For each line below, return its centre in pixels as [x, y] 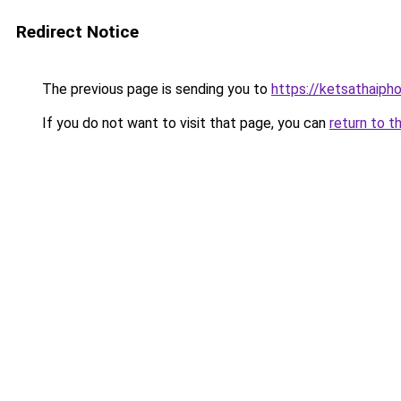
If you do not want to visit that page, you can [184, 123]
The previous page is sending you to [155, 89]
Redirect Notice [77, 32]
